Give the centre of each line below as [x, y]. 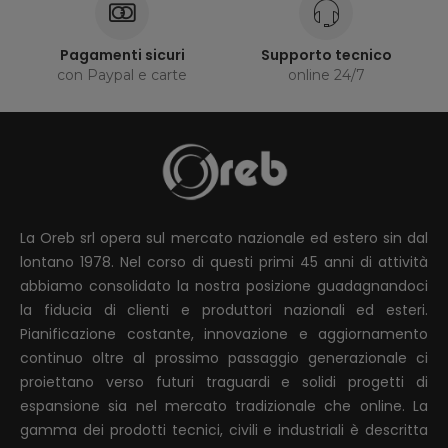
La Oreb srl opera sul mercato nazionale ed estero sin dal [224, 238]
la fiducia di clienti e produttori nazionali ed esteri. [224, 310]
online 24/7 [326, 75]
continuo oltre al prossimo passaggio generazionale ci [224, 358]
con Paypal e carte [122, 75]
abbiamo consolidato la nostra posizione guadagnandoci [224, 286]
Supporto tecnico [326, 55]
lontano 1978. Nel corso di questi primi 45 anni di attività [224, 262]
